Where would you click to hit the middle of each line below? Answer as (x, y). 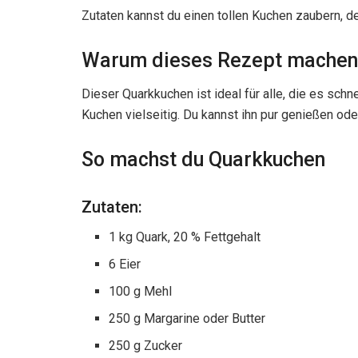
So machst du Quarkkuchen (203, 159)
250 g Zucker (146, 345)
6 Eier (125, 264)
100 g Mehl (141, 291)
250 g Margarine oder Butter (187, 318)
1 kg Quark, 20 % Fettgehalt (185, 237)
